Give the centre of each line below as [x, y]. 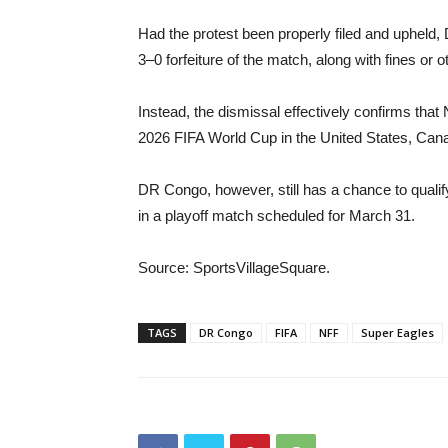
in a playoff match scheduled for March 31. [276, 215]
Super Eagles [397, 332]
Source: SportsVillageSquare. [234, 267]
